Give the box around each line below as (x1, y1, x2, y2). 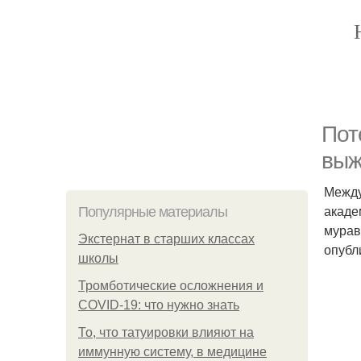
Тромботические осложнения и (78, 279, 263, 293)
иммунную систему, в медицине (78, 345, 267, 359)
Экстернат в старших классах (78, 232, 255, 246)
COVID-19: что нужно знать (78, 298, 239, 312)
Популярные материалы (78, 204, 227, 220)
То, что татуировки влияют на (78, 326, 254, 339)
